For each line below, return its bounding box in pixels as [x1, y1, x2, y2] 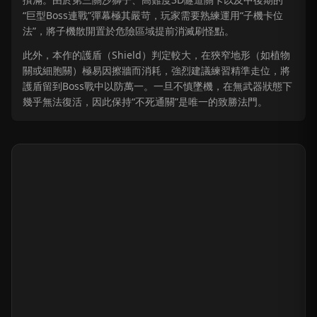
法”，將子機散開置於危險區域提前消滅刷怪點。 [23, 24, 234, 38]
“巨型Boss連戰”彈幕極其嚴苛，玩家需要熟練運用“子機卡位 [23, 8, 283, 22]
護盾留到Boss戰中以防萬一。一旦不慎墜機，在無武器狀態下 [23, 79, 292, 93]
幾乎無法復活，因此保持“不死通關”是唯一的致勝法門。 [23, 95, 267, 108]
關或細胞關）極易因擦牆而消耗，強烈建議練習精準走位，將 [23, 64, 290, 77]
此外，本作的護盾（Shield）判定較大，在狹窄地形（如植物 [23, 48, 290, 62]
